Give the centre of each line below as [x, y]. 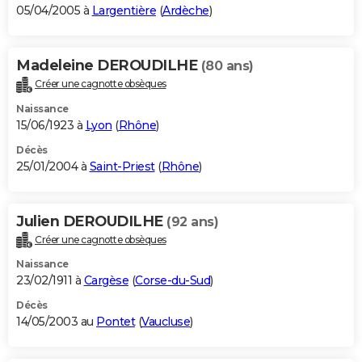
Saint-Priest [122, 166]
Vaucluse [166, 322]
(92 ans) [192, 221]
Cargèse [106, 281]
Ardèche [186, 10]
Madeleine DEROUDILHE [109, 65]
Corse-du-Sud [173, 281]
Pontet [116, 322]
